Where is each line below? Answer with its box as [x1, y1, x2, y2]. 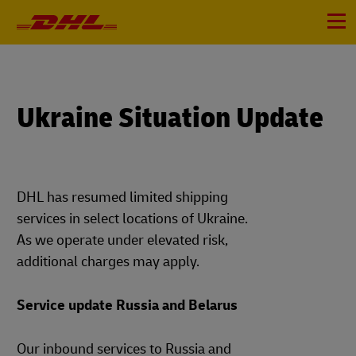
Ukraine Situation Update [17, 100, 323, 136]
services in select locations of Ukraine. [17, 210, 248, 228]
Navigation [16, 10, 52, 19]
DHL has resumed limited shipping [17, 188, 228, 207]
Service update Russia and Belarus [17, 296, 238, 315]
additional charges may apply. [17, 253, 199, 271]
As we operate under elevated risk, [17, 231, 228, 250]
